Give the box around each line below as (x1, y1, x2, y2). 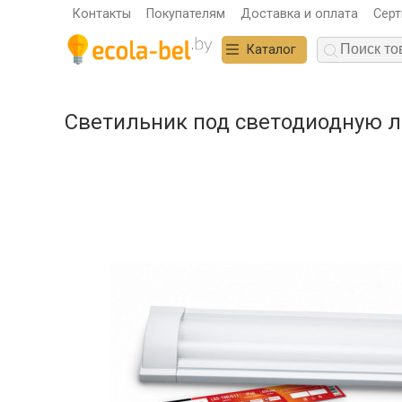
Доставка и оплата (240, 5, 359, 22)
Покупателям (145, 5, 225, 22)
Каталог (246, 41, 296, 57)
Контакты (72, 5, 131, 22)
